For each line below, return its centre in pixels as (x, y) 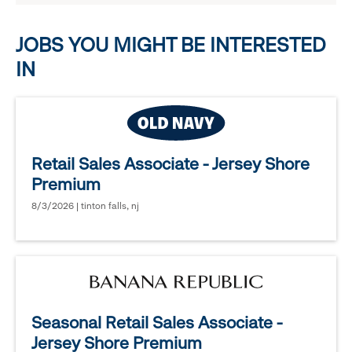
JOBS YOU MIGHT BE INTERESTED (170, 45)
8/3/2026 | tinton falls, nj (85, 206)
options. (85, 29)
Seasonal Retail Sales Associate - (157, 323)
